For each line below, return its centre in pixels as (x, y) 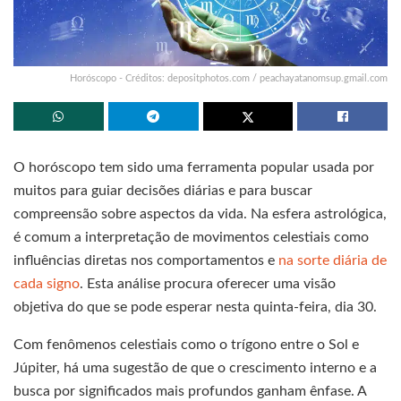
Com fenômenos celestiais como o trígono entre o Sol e (186, 344)
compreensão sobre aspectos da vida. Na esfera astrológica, (200, 213)
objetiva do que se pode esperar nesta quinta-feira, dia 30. (195, 307)
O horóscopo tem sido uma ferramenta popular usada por (194, 167)
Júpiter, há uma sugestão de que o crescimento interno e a (195, 367)
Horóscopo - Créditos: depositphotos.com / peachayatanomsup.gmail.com (229, 78)
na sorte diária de (333, 260)
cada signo (47, 283)
